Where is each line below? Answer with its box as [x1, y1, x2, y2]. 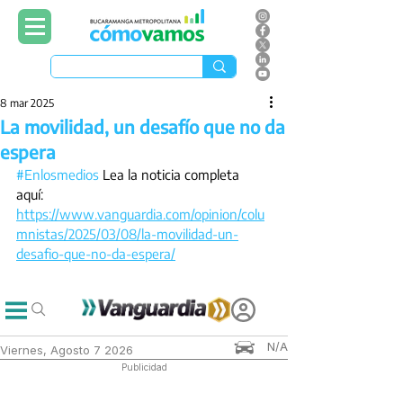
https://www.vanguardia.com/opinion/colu [16, 206, 264, 222]
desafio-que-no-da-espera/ [16, 246, 175, 262]
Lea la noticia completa [99, 166, 243, 183]
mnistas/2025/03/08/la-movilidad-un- [16, 226, 238, 242]
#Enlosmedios [16, 166, 99, 183]
